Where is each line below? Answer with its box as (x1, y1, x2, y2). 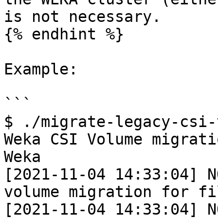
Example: (4, 60, 78, 78)
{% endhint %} (4, 25, 124, 43)
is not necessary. (4, 8, 161, 25)
